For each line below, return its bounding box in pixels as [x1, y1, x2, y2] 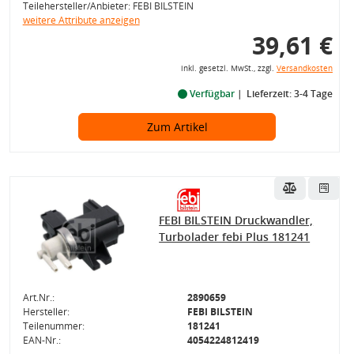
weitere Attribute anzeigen [22, 13, 140, 27]
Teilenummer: [22, 319, 85, 333]
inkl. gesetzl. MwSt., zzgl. [180, 63, 277, 73]
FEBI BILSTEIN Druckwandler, [159, 213, 314, 228]
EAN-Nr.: [22, 333, 61, 347]
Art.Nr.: [22, 291, 55, 304]
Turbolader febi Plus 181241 [159, 229, 311, 244]
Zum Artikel [146, 119, 208, 134]
